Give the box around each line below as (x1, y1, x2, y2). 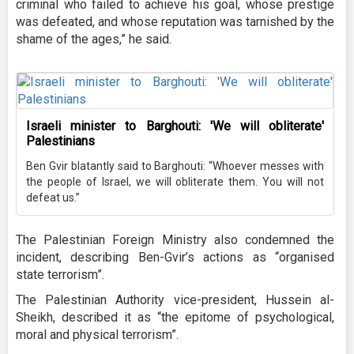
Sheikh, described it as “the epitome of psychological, (16, 310, 334, 326)
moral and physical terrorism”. (16, 327, 179, 343)
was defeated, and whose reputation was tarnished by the (16, 14, 334, 30)
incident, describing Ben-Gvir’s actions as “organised (16, 250, 334, 265)
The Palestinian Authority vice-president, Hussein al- (16, 292, 334, 308)
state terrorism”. (16, 267, 104, 283)
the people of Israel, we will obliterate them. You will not (26, 175, 324, 189)
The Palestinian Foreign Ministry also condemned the (16, 232, 334, 248)
